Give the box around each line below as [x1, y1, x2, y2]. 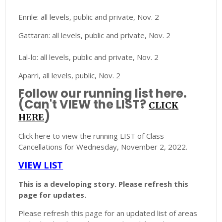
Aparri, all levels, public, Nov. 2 [18, 70, 121, 81]
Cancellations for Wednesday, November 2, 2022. [18, 142, 188, 152]
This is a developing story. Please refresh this [18, 179, 189, 189]
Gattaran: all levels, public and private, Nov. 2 [18, 30, 171, 41]
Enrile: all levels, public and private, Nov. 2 [18, 12, 160, 22]
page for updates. [18, 190, 89, 200]
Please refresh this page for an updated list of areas [18, 208, 198, 219]
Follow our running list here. [18, 85, 187, 102]
